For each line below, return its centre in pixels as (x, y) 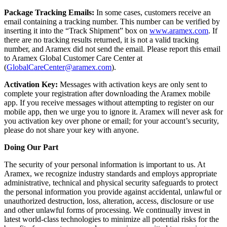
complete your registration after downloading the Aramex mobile (107, 94)
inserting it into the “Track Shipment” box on (77, 31)
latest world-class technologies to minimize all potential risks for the (111, 219)
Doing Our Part (31, 147)
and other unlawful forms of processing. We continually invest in (107, 210)
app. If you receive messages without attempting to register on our (109, 103)
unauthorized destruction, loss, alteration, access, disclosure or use (109, 201)
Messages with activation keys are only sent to (134, 85)
